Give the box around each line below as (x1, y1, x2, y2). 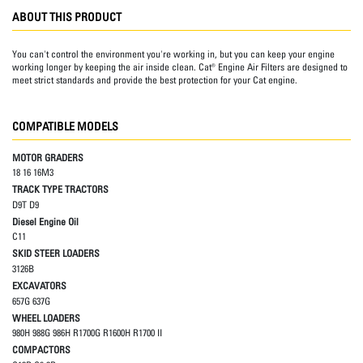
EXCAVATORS (12, 280, 66, 293)
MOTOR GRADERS (12, 151, 83, 164)
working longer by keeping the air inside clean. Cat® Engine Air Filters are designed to (12, 60, 348, 73)
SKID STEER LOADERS (12, 247, 100, 260)
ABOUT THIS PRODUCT (12, 9, 122, 23)
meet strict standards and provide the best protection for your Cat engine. (12, 73, 297, 86)
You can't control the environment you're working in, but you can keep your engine (12, 47, 335, 60)
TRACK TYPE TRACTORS (12, 183, 109, 196)
